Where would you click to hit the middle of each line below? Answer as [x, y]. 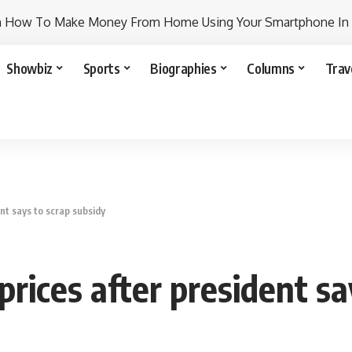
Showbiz [29, 68]
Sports [101, 68]
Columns [271, 68]
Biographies [183, 68]
